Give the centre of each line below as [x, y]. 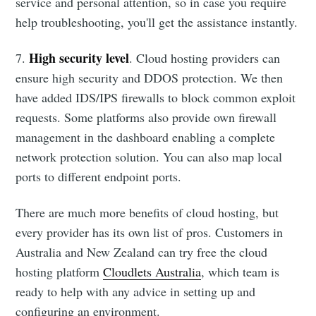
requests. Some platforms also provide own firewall [146, 117]
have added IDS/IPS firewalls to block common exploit [156, 97]
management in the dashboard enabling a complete [146, 136]
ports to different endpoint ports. [99, 176]
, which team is [241, 271]
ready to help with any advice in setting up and [136, 291]
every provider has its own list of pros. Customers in [150, 232]
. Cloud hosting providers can [205, 57]
